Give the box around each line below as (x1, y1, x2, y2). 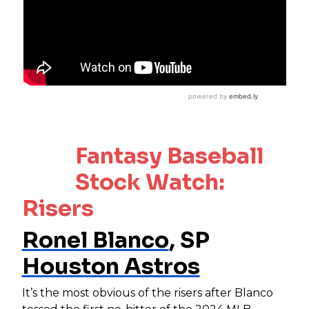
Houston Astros (21, 252, 200, 280)
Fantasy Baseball (74, 141, 263, 170)
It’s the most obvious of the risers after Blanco (21, 286, 273, 299)
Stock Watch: (74, 168, 225, 196)
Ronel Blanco (21, 226, 169, 254)
